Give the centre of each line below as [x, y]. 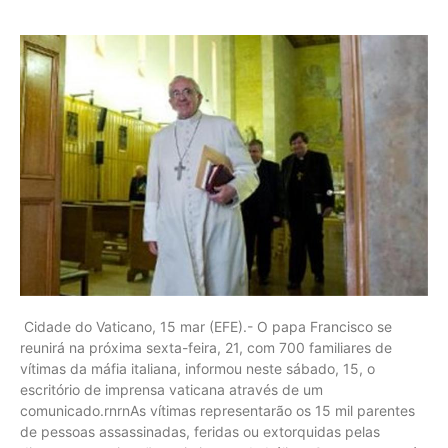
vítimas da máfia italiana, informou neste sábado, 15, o [197, 368]
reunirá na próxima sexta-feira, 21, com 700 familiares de [206, 347]
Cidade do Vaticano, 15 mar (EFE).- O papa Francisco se [206, 326]
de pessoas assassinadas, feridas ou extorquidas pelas [200, 431]
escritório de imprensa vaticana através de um [171, 389]
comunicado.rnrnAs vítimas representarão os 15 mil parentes [217, 410]
